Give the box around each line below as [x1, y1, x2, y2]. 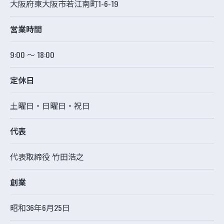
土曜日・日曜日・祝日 [10, 99, 90, 112]
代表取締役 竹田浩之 [10, 150, 84, 163]
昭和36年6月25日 [10, 201, 70, 214]
